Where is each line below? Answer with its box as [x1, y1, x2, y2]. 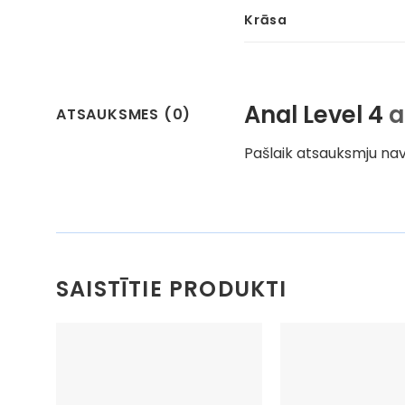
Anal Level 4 [244, 99, 390, 132]
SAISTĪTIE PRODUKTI [56, 274, 287, 305]
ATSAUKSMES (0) [56, 104, 192, 126]
